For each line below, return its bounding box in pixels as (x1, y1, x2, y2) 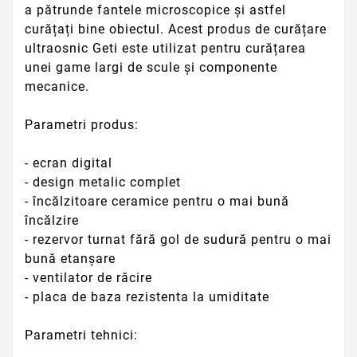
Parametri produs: (25, 117, 139, 133)
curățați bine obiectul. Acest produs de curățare (25, 22, 327, 37)
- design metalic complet (25, 175, 181, 190)
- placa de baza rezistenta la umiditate (25, 289, 269, 305)
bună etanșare (25, 251, 116, 267)
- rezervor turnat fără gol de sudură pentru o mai (25, 232, 331, 248)
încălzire (25, 213, 79, 229)
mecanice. (25, 79, 89, 95)
